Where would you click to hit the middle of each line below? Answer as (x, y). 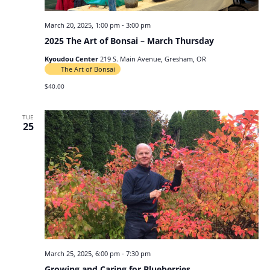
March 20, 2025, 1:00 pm (82, 25)
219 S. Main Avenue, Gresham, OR (153, 59)
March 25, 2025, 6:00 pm (82, 254)
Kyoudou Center (72, 59)
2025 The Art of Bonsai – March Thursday (129, 41)
